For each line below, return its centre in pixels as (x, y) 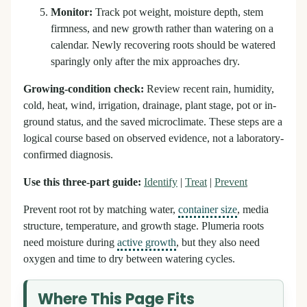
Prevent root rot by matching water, (101, 210)
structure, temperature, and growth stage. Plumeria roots (144, 226)
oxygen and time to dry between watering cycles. (129, 259)
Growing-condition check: (84, 89)
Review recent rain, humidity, (209, 89)
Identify (161, 183)
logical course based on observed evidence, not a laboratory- (153, 139)
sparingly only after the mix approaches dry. (145, 61)
